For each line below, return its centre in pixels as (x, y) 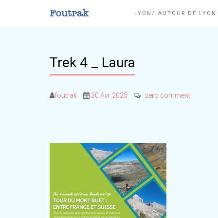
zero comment (168, 95)
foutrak (66, 95)
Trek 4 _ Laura (92, 63)
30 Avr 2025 (109, 95)
